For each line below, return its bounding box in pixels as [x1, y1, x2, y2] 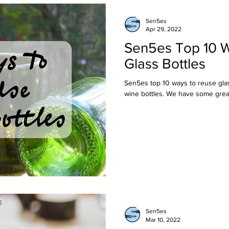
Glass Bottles [124, 55, 205, 72]
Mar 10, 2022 [146, 216, 180, 223]
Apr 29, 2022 [146, 26, 181, 33]
